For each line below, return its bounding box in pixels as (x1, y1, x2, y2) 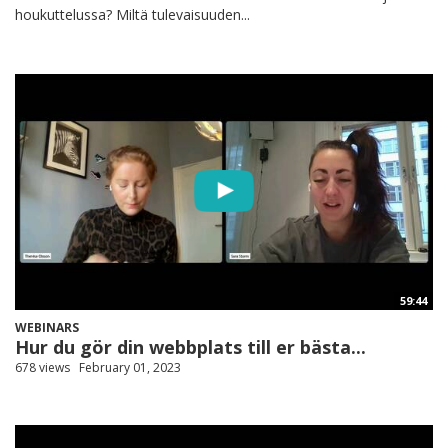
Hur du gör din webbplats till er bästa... (15, 335, 366, 360)
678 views (15, 359, 70, 377)
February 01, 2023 (79, 359, 181, 377)
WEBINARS (15, 319, 79, 337)
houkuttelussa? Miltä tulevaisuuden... (15, 4, 250, 24)
